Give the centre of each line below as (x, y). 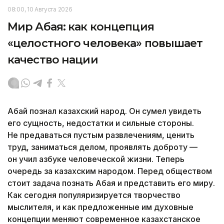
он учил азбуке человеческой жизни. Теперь (96, 159)
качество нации (53, 60)
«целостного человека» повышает (105, 43)
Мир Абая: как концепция (81, 27)
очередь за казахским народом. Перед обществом (110, 171)
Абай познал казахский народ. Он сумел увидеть (104, 111)
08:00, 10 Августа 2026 (40, 9)
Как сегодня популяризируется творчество (94, 195)
